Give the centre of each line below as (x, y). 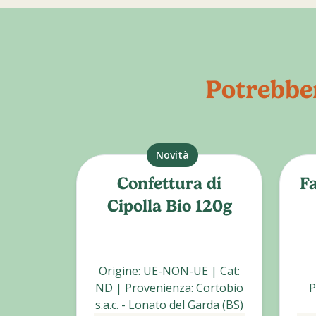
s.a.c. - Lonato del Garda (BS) (169, 305)
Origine (119, 271)
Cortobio (220, 288)
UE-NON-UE (176, 271)
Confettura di (169, 183)
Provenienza (158, 288)
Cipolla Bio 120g (169, 206)
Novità (172, 155)
